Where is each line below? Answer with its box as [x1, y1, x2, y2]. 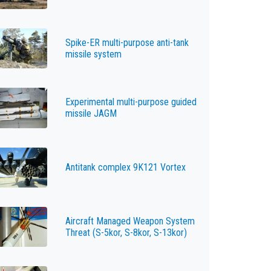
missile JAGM [65, 108, 117, 120]
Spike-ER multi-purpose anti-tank [65, 36, 189, 48]
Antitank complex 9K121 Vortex [65, 162, 186, 174]
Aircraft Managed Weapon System [65, 215, 195, 227]
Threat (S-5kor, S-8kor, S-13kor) [65, 227, 187, 239]
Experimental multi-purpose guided [65, 96, 197, 108]
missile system [65, 48, 122, 60]
